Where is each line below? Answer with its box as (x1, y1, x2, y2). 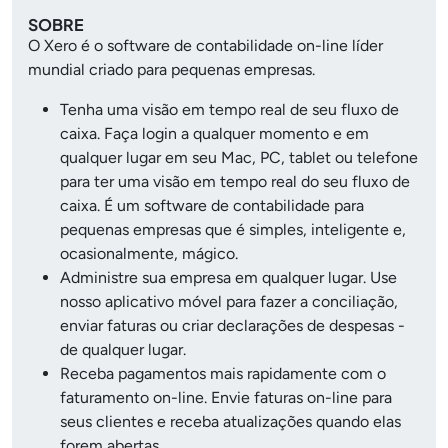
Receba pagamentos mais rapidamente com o (60, 364, 386, 384)
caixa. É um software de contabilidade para (60, 196, 364, 216)
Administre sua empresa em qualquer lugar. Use (60, 268, 397, 288)
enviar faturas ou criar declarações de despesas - (60, 316, 405, 336)
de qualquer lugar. (60, 340, 186, 360)
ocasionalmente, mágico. (60, 244, 238, 264)
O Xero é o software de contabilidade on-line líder (28, 36, 383, 56)
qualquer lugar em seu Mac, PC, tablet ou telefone (60, 148, 418, 168)
